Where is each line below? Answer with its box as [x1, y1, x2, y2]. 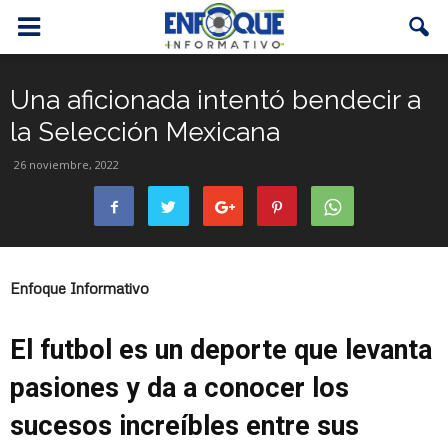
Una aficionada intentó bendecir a [10, 85, 421, 115]
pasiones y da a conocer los [10, 372, 349, 404]
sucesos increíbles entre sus [10, 410, 359, 442]
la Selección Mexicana [10, 117, 280, 147]
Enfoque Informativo [10, 279, 149, 297]
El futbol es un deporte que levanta [10, 334, 432, 366]
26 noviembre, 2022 [14, 157, 119, 172]
